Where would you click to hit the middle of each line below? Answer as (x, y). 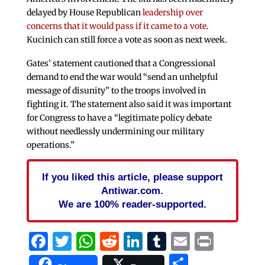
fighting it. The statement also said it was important (129, 104)
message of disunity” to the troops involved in (116, 90)
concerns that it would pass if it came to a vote (116, 26)
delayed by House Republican (84, 12)
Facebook (91, 241)
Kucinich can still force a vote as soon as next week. (127, 39)
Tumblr (201, 241)
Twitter (105, 241)
